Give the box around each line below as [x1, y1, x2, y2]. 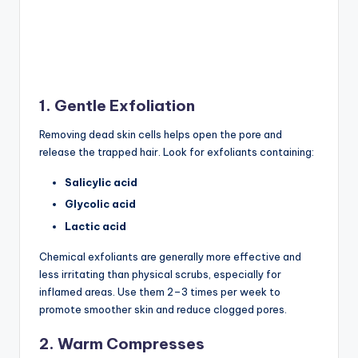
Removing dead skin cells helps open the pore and [39, 128, 282, 141]
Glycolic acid [65, 197, 136, 211]
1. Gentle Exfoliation [39, 96, 195, 116]
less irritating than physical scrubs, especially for [39, 267, 281, 280]
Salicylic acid [65, 176, 137, 189]
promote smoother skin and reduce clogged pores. [39, 302, 287, 316]
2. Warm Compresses [39, 333, 205, 353]
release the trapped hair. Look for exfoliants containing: [39, 145, 314, 159]
